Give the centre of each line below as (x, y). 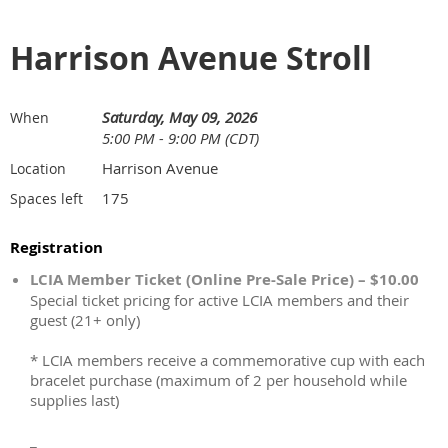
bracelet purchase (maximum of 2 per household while (218, 380)
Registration (56, 248)
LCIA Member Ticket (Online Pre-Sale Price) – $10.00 (224, 280)
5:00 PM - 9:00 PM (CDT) (180, 138)
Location (38, 169)
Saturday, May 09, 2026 (179, 117)
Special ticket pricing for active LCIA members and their (219, 300)
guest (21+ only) (85, 320)
